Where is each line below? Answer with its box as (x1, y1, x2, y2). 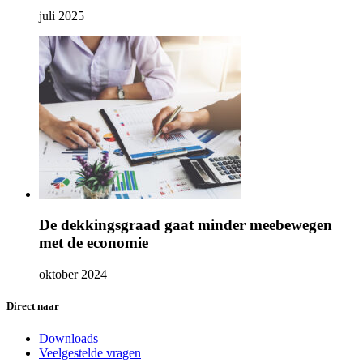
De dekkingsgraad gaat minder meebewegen (39, 216, 332, 234)
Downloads (39, 331, 98, 345)
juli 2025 (39, 8, 84, 23)
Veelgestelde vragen (39, 345, 141, 360)
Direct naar (6, 300, 59, 313)
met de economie (39, 234, 148, 252)
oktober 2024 (39, 267, 107, 282)
